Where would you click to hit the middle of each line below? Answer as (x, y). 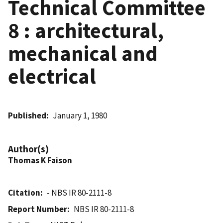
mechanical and (83, 53)
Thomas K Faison (40, 160)
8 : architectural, (86, 30)
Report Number (38, 209)
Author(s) (28, 149)
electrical (52, 76)
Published (27, 115)
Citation (24, 192)
